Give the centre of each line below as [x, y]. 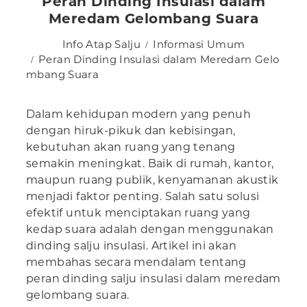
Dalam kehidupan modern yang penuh [139, 114]
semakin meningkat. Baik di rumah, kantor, [150, 164]
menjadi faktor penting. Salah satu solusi [143, 197]
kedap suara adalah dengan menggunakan [150, 230]
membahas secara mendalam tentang [136, 262]
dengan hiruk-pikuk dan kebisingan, [131, 131]
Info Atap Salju [101, 45]
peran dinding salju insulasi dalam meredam [153, 279]
